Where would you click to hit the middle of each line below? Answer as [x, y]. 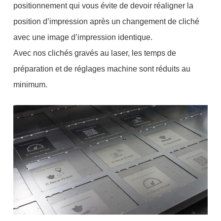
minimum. [30, 84]
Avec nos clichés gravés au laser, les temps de [94, 53]
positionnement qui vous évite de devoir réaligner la [103, 5]
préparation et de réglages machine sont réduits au [102, 69]
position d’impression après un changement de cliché [106, 21]
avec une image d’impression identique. [83, 37]
